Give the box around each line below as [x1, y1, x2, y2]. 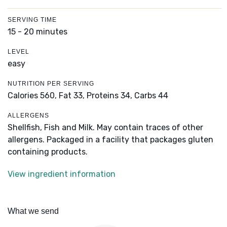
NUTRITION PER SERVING [8, 80, 94, 88]
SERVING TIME [8, 16, 57, 24]
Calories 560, [8, 91, 59, 101]
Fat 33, [59, 91, 85, 101]
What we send [8, 207, 59, 216]
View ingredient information [8, 169, 116, 179]
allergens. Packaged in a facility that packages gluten [8, 135, 213, 145]
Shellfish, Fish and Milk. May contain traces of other [8, 123, 203, 133]
